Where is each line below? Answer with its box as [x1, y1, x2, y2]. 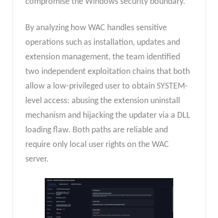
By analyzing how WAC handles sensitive [25, 23, 167, 33]
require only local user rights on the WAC [25, 140, 169, 149]
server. [25, 154, 49, 164]
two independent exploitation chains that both [25, 67, 190, 76]
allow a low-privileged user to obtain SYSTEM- [25, 81, 188, 91]
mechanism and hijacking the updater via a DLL [25, 110, 190, 120]
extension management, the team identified [25, 52, 180, 62]
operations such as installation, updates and [25, 37, 180, 47]
